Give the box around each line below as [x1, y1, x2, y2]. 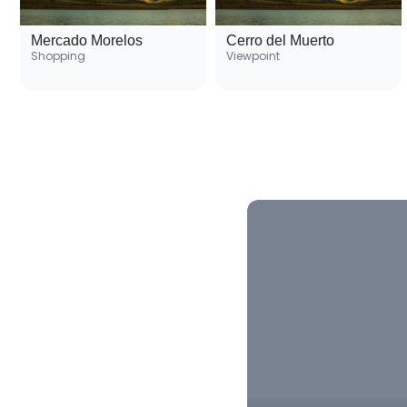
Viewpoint [226, 48, 280, 65]
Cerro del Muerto [226, 33, 334, 49]
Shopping [31, 48, 85, 65]
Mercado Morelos [31, 33, 143, 49]
